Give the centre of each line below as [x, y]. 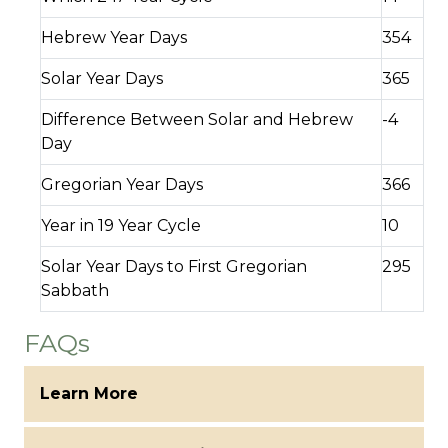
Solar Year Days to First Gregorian [174, 267]
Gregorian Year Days [122, 185]
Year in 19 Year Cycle [121, 226]
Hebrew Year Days [114, 38]
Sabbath [75, 291]
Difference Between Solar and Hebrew [197, 120]
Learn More [89, 394]
